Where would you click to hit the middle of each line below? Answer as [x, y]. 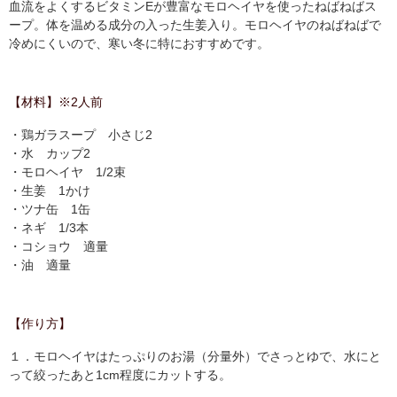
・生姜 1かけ [50, 191]
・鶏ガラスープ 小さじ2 [81, 135]
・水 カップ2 [50, 153]
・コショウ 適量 [58, 246]
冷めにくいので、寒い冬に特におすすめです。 [139, 43]
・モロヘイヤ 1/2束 [67, 172]
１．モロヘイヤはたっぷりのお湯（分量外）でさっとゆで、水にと [195, 356]
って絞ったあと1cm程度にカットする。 [120, 375]
